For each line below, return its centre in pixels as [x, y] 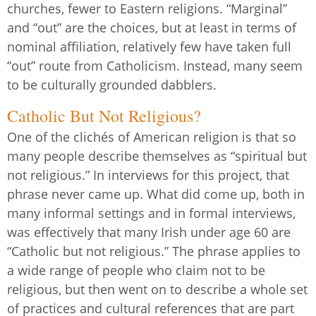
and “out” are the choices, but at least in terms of [152, 27]
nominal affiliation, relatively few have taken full [149, 46]
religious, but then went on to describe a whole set [157, 290]
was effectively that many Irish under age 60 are [149, 232]
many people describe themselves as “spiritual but [157, 156]
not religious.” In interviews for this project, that [148, 175]
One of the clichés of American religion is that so [152, 137]
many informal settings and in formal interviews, [151, 213]
